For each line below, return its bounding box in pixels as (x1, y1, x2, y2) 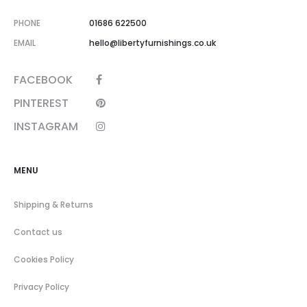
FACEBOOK (14, 71, 73, 88)
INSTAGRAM (14, 118, 78, 134)
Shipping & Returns (14, 198, 93, 210)
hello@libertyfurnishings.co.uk (89, 36, 216, 49)
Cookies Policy (14, 253, 74, 265)
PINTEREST (14, 95, 69, 111)
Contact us (14, 225, 62, 238)
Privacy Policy (14, 280, 69, 293)
